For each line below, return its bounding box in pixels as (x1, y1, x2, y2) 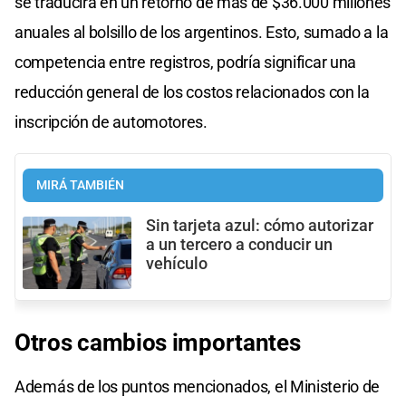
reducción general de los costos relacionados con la (14, 82, 370, 101)
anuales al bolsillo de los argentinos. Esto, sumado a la (14, 22, 389, 42)
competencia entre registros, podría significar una (14, 52, 357, 72)
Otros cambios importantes (14, 329, 301, 357)
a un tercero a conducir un (146, 235, 333, 254)
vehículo (146, 254, 208, 273)
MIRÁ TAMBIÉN (36, 177, 124, 193)
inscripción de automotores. (14, 111, 208, 131)
